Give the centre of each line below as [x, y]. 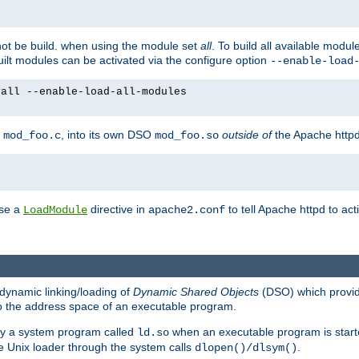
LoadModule [55, 210]
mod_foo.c [32, 136]
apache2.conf [187, 210]
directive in [118, 210]
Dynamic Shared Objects [196, 292]
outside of [247, 135]
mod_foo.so [187, 136]
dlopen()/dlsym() [246, 348]
